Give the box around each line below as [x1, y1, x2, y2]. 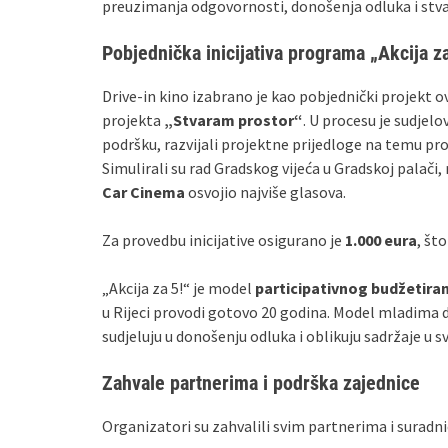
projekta [102, 110, 164, 130]
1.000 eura [345, 230, 417, 250]
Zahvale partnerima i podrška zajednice [102, 371, 420, 395]
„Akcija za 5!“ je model [102, 278, 255, 298]
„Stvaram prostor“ [164, 110, 303, 130]
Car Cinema [102, 182, 185, 202]
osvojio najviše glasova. [185, 182, 346, 202]
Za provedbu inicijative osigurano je [102, 230, 345, 250]
